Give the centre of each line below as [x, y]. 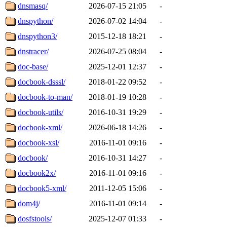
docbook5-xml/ [42, 188]
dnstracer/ [33, 51]
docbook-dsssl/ [42, 82]
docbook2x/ [37, 173]
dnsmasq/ [33, 6]
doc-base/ [33, 66]
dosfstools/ [35, 218]
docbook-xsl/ [39, 142]
